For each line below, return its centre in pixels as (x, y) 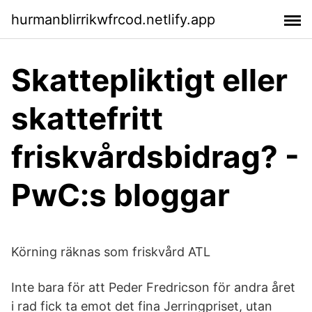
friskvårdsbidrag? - (155, 157)
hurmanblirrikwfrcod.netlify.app (113, 19)
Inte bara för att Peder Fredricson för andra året (153, 287)
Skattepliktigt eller (149, 80)
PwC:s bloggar (120, 195)
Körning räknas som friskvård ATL (111, 252)
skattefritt (87, 118)
